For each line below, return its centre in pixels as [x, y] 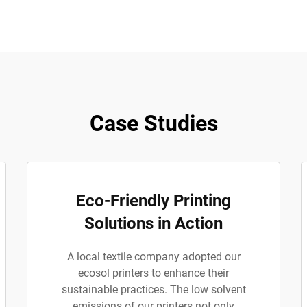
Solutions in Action [153, 223]
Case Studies [153, 123]
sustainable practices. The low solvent [153, 290]
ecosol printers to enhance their [153, 273]
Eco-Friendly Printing [153, 201]
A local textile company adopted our [153, 257]
